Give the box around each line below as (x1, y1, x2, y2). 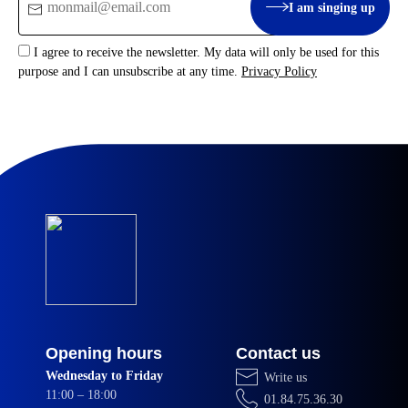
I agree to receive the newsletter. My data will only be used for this (34, 46, 379, 60)
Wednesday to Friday (46, 369, 163, 383)
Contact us (236, 344, 321, 363)
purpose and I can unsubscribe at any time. (18, 65, 241, 79)
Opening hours (46, 344, 162, 363)
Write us (264, 370, 308, 384)
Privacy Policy (241, 65, 317, 79)
